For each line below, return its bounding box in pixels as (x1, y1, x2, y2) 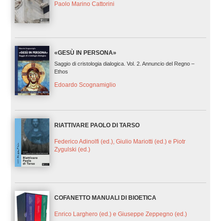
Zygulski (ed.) (54, 146, 90, 153)
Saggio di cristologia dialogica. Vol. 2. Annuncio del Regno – (54, 60, 194, 67)
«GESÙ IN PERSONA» (54, 49, 116, 56)
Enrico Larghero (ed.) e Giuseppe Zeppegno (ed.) (54, 210, 187, 218)
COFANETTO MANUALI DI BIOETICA (54, 194, 156, 202)
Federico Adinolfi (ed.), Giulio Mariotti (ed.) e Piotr (54, 138, 185, 145)
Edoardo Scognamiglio (54, 81, 116, 88)
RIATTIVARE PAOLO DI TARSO (54, 121, 140, 129)
